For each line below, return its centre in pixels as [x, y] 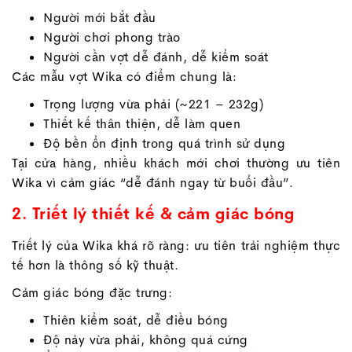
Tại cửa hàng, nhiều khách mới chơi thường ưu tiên [176, 163]
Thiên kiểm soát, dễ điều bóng [136, 321]
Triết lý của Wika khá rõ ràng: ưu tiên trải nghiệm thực [176, 246]
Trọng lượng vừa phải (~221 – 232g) [153, 104]
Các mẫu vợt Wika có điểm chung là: [124, 77]
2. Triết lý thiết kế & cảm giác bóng [153, 214]
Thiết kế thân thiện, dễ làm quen [142, 124]
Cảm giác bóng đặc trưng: [92, 293]
